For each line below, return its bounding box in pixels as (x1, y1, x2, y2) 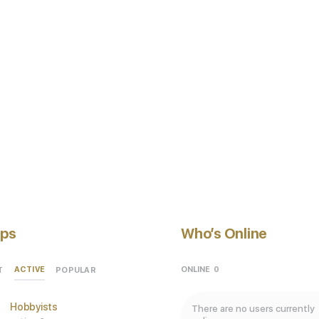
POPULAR (56, 265, 96, 275)
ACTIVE (14, 265, 45, 275)
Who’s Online (181, 225, 268, 243)
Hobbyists (10, 301, 58, 313)
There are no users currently (192, 303, 315, 315)
